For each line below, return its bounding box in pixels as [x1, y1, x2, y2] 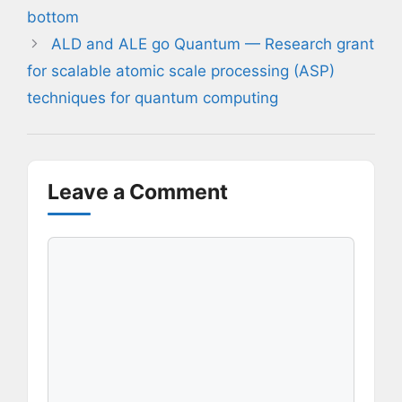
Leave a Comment [48, 179, 228, 205]
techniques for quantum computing [27, 88, 278, 107]
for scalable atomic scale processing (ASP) [27, 61, 335, 80]
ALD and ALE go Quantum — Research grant [51, 34, 375, 53]
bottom [27, 7, 79, 26]
